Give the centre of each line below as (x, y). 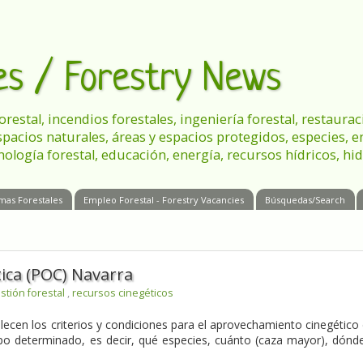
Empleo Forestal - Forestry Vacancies (163, 199)
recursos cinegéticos (123, 293)
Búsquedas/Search (305, 199)
